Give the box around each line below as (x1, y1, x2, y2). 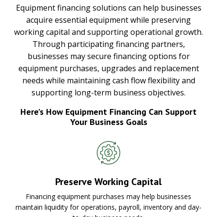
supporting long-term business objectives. (31, 87, 186, 98)
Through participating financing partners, (32, 38, 185, 49)
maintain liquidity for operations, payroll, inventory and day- (15, 202, 201, 212)
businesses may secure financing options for (27, 50, 190, 62)
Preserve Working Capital (55, 175, 162, 188)
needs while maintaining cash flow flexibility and (22, 75, 195, 86)
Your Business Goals (70, 116, 147, 127)
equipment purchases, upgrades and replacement (18, 62, 199, 74)
